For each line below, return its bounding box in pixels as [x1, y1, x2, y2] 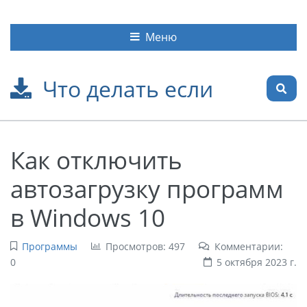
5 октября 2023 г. [217, 255, 297, 269]
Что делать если [42, 73, 213, 103]
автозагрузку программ [10, 171, 284, 205]
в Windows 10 [10, 200, 165, 234]
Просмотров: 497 [105, 239, 185, 253]
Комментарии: [214, 239, 283, 253]
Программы [21, 239, 77, 253]
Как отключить [10, 143, 182, 176]
